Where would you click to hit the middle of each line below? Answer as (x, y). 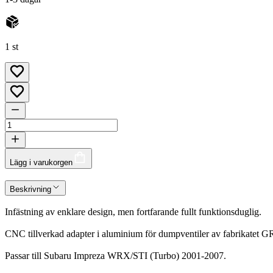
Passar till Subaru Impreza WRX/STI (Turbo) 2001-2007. (115, 256)
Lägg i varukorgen (41, 162)
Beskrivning (30, 189)
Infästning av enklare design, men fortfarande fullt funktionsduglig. (133, 212)
